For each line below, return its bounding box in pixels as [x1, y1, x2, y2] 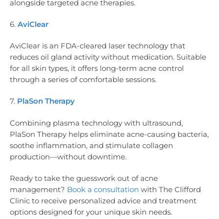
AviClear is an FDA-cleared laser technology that [10, 41, 185, 51]
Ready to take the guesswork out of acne [10, 173, 158, 183]
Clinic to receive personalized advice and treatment [10, 196, 197, 205]
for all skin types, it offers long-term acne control [10, 64, 184, 73]
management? [10, 184, 67, 194]
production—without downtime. [10, 152, 127, 161]
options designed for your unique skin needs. [10, 207, 172, 217]
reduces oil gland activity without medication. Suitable [10, 52, 206, 62]
